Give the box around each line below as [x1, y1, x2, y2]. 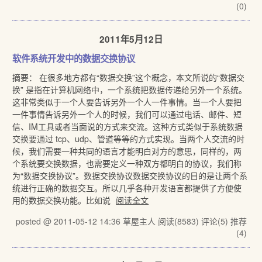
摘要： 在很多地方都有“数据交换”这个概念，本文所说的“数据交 [12, 71, 245, 83]
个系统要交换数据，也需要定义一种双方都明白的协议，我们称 [12, 157, 242, 169]
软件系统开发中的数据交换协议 [12, 52, 136, 65]
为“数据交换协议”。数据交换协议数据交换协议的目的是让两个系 [12, 170, 248, 181]
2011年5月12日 [99, 33, 163, 46]
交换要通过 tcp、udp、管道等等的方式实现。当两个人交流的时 [12, 133, 245, 144]
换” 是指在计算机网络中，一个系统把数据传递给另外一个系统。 [12, 84, 247, 95]
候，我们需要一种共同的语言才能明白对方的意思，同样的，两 [12, 145, 242, 157]
